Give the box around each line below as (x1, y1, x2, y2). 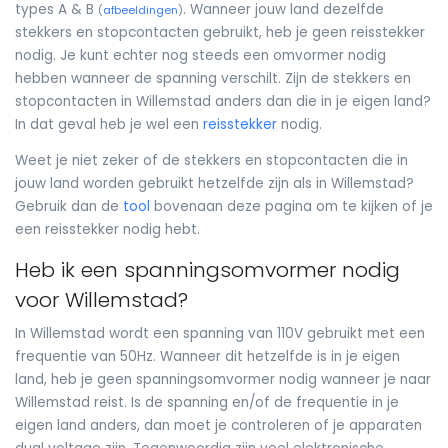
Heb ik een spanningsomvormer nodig (15, 255, 400, 284)
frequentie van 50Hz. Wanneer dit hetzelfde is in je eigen (15, 346, 400, 366)
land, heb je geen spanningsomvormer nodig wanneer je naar (15, 369, 431, 389)
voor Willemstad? (15, 285, 188, 314)
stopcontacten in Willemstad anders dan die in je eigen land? (15, 91, 431, 111)
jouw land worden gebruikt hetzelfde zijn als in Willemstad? (15, 174, 414, 194)
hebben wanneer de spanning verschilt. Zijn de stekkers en (15, 68, 411, 88)
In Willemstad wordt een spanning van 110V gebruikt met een (15, 323, 425, 343)
